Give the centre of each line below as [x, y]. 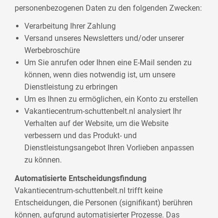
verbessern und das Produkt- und [81, 136]
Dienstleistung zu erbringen [71, 87]
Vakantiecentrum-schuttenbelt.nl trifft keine [89, 190]
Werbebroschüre [52, 51]
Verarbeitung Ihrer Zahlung [70, 26]
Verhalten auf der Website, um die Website [97, 124]
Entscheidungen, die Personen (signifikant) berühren [104, 202]
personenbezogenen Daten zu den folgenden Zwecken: [109, 8]
